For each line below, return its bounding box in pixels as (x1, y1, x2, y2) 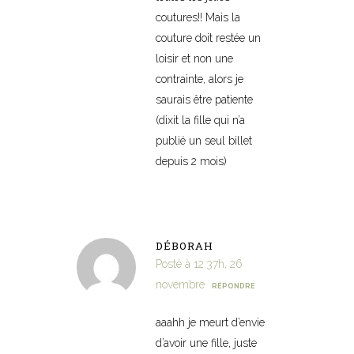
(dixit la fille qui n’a (156, 113, 245, 126)
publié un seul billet (156, 134, 252, 147)
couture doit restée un (156, 31, 261, 44)
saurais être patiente (156, 92, 253, 106)
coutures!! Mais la (156, 10, 240, 24)
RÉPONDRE (212, 281, 255, 290)
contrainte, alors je (156, 72, 243, 85)
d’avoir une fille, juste (156, 336, 257, 349)
